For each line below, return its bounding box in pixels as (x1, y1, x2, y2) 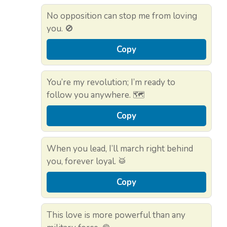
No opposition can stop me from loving (47, 10, 197, 22)
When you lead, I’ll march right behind (47, 143, 193, 155)
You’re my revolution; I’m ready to (47, 77, 175, 89)
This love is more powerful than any (47, 209, 185, 221)
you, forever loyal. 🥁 (47, 156, 127, 168)
